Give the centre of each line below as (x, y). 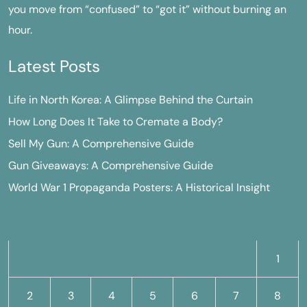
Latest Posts (54, 66)
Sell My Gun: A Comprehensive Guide (101, 144)
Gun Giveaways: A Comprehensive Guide (111, 165)
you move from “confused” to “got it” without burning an (147, 9)
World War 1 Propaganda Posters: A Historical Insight (139, 187)
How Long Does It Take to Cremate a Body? (115, 122)
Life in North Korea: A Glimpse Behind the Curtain (131, 100)
